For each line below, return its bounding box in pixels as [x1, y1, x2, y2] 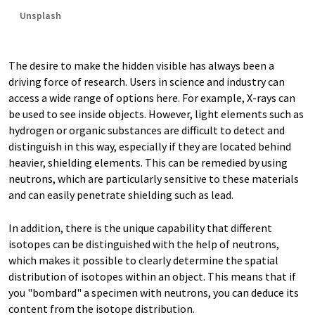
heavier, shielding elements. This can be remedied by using [8, 155, 288, 169]
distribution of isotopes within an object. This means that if [8, 269, 296, 283]
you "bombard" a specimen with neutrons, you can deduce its [8, 285, 299, 300]
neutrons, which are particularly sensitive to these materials [8, 172, 299, 186]
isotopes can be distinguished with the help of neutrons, [8, 237, 279, 251]
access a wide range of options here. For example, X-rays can [8, 91, 295, 105]
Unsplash [20, 9, 61, 22]
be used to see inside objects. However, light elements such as [8, 107, 304, 121]
